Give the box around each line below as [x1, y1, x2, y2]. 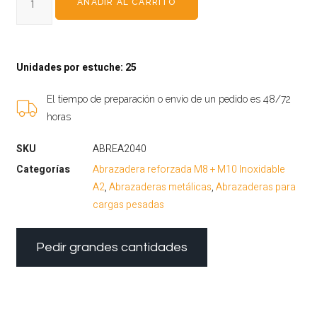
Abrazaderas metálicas [109, 180, 212, 195]
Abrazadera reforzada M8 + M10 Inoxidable [93, 162, 286, 178]
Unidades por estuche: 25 [16, 60, 137, 76]
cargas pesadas [93, 197, 165, 213]
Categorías [16, 162, 71, 178]
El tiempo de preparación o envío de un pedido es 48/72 [46, 93, 291, 105]
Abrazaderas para [216, 180, 296, 195]
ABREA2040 [93, 142, 147, 157]
